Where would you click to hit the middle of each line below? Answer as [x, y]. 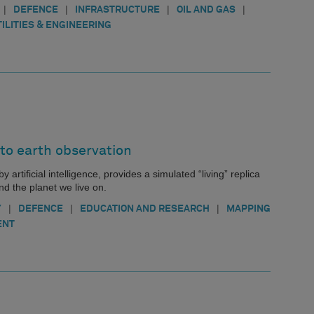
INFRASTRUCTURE [117, 10]
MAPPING [248, 209]
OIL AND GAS [206, 10]
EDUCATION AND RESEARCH [145, 209]
